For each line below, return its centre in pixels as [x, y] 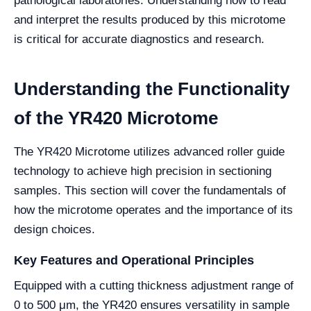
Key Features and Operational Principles [134, 261]
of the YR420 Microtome [116, 118]
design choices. [54, 230]
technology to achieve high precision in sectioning [143, 171]
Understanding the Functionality [152, 89]
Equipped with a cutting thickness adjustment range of [154, 286]
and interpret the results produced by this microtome [150, 20]
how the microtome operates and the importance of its [153, 210]
